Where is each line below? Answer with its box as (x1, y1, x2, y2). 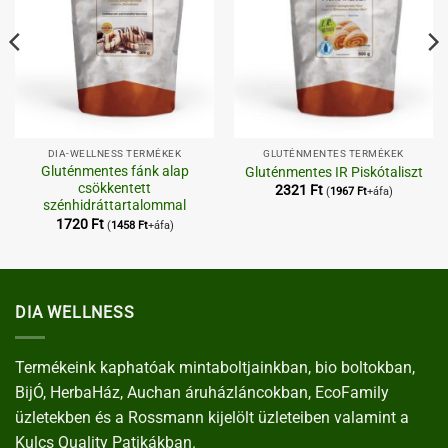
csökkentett (78, 180, 151, 197)
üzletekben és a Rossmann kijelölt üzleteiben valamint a (15, 407, 409, 427)
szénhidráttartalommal (43, 197, 186, 214)
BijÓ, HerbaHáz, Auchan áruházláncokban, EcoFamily (15, 382, 389, 402)
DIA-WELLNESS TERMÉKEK (47, 148, 182, 160)
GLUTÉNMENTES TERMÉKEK (263, 148, 404, 160)
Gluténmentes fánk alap (40, 163, 189, 180)
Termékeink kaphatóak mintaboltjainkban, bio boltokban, (15, 357, 415, 377)
